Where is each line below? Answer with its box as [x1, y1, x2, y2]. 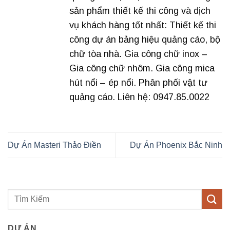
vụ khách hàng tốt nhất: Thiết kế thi [69, 20, 216, 30]
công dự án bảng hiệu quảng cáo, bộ [69, 34, 220, 45]
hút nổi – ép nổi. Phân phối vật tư [69, 77, 207, 88]
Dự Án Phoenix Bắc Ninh [130, 141, 222, 150]
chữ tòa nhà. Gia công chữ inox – [69, 48, 207, 59]
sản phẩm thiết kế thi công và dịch [69, 5, 210, 16]
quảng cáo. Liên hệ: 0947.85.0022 [69, 91, 209, 102]
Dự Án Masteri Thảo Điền [8, 141, 101, 150]
